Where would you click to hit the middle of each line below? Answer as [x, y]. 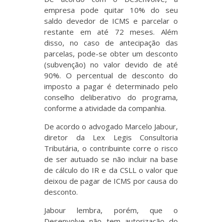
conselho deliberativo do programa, [111, 97]
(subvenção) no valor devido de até [111, 64]
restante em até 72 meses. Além [111, 32]
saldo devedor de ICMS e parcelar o [111, 21]
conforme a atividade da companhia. [105, 108]
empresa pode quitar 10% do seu [111, 10]
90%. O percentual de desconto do [111, 75]
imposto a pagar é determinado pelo [111, 86]
